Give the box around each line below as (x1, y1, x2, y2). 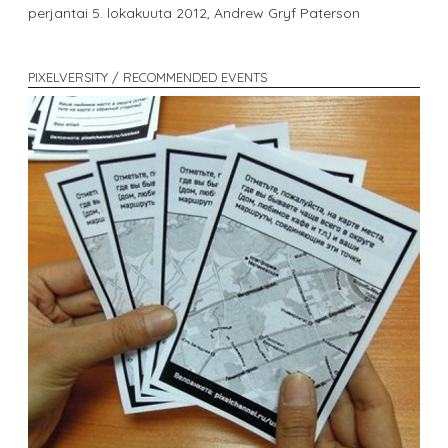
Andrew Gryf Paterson (214, 3, 360, 22)
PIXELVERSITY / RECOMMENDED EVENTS (28, 68, 267, 85)
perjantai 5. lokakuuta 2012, (28, 3, 214, 22)
